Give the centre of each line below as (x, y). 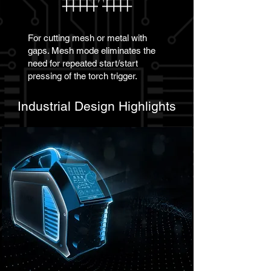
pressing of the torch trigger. (83, 76)
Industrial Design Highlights (97, 106)
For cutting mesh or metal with (87, 38)
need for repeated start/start (83, 63)
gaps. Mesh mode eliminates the (92, 51)
